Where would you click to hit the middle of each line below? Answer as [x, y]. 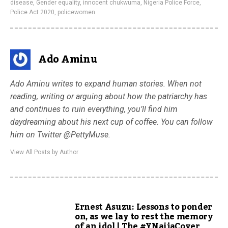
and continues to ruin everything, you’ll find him [94, 109]
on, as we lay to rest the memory [144, 217]
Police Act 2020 [32, 12]
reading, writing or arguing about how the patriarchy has [109, 96]
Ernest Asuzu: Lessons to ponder [144, 207]
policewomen [76, 12]
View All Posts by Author [44, 152]
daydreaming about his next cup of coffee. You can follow [111, 122]
